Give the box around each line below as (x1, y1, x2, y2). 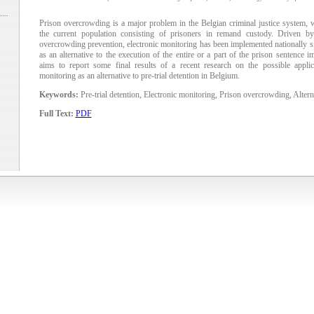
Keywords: (39, 90, 78, 100)
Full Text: (39, 109, 74, 119)
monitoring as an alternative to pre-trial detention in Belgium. (39, 71, 240, 81)
